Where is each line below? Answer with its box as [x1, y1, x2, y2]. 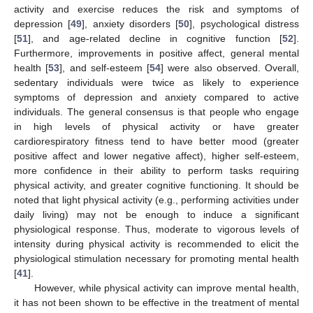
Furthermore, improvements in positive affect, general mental [14, 48, 299, 59]
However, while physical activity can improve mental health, [34, 282, 299, 294]
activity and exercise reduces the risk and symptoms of [14, 3, 299, 15]
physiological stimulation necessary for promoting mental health [14, 253, 299, 265]
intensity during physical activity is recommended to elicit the [14, 238, 299, 250]
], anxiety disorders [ [82, 18, 179, 30]
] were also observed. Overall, [161, 62, 299, 74]
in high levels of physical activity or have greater [14, 121, 299, 133]
